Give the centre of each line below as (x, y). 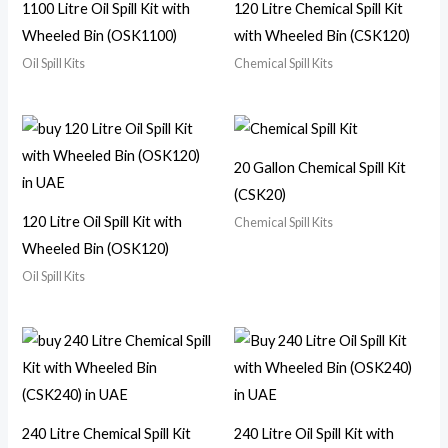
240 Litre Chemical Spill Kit (107, 434)
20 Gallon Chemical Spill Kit (320, 167)
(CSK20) (260, 194)
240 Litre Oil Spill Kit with (314, 434)
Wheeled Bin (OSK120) (96, 248)
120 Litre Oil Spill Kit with (102, 221)
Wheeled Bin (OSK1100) (100, 35)
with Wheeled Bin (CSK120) (322, 35)
